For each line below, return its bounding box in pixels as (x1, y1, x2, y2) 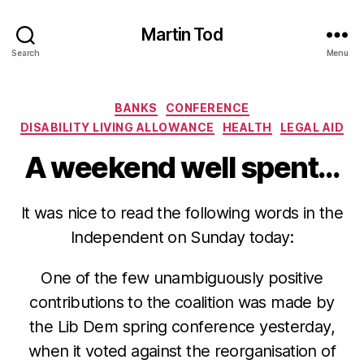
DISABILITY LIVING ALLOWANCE (19, 119, 214, 134)
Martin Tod (141, 24, 223, 45)
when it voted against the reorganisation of (28, 341, 336, 361)
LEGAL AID (279, 119, 344, 134)
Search (11, 47, 40, 58)
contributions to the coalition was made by (29, 292, 335, 312)
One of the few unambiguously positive (41, 268, 323, 288)
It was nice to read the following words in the (20, 203, 344, 223)
